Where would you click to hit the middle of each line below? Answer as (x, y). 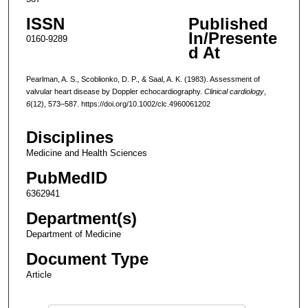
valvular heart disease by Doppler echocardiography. (115, 91)
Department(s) (81, 219)
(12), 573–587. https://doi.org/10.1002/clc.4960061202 (120, 103)
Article (38, 275)
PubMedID (66, 178)
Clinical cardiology (234, 91)
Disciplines (69, 137)
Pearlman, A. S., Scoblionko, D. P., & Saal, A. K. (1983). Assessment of (143, 79)
